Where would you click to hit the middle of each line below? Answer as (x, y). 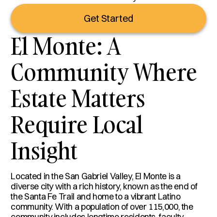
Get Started (108, 18)
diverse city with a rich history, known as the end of (104, 186)
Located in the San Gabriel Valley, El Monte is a (96, 176)
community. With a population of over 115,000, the (102, 206)
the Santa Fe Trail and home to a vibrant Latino (96, 196)
